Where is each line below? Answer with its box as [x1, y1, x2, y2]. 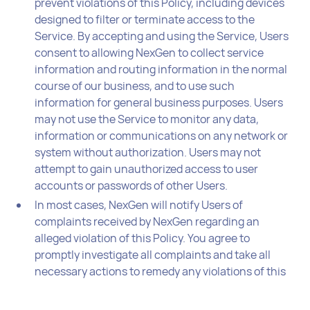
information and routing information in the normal [35, 61, 288, 77]
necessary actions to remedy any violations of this [35, 263, 286, 279]
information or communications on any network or [35, 127, 289, 143]
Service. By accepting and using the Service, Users [35, 28, 289, 44]
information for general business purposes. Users [35, 94, 284, 110]
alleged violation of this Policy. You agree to [35, 230, 250, 246]
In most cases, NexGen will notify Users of [35, 197, 244, 212]
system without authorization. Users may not [35, 144, 262, 160]
